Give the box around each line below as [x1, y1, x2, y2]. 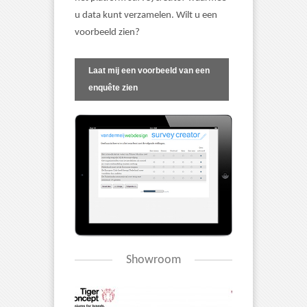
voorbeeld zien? [75, 27, 140, 38]
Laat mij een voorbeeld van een [88, 66, 210, 75]
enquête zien [88, 83, 138, 93]
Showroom [126, 254, 181, 267]
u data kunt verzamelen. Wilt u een [75, 10, 217, 21]
